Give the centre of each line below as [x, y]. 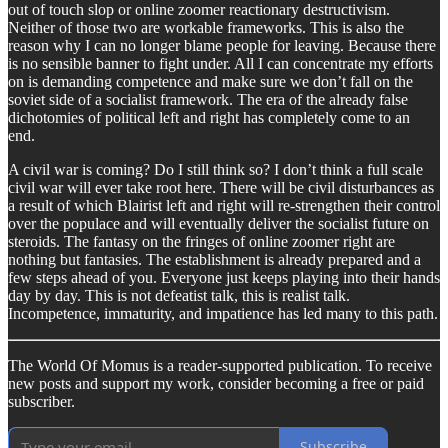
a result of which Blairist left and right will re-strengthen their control [224, 205]
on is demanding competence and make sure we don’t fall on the [210, 81]
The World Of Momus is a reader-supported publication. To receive [220, 365]
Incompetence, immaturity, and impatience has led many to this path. [223, 313]
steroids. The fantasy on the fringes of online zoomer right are [201, 241]
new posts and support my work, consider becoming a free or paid [216, 383]
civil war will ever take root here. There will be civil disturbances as [221, 187]
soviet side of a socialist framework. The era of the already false [208, 99]
